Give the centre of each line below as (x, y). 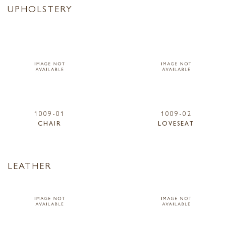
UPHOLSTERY (40, 8)
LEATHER (30, 165)
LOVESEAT (176, 123)
